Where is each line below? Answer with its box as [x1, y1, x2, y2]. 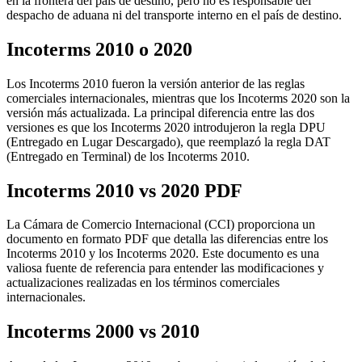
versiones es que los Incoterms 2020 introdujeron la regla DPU [6, 120, 326, 134]
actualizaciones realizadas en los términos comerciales [6, 276, 280, 290]
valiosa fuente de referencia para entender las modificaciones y [6, 261, 324, 276]
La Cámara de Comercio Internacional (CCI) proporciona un [6, 217, 315, 232]
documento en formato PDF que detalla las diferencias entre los [6, 232, 328, 246]
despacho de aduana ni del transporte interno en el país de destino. [6, 7, 342, 22]
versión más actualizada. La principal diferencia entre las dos [6, 105, 314, 120]
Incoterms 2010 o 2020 [6, 38, 192, 60]
